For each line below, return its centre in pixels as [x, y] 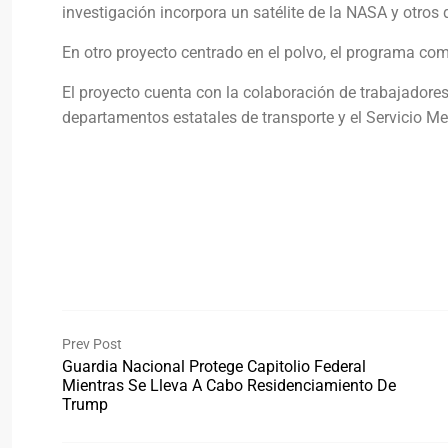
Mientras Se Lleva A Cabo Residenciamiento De [229, 385]
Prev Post [92, 343]
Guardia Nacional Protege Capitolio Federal [214, 366]
